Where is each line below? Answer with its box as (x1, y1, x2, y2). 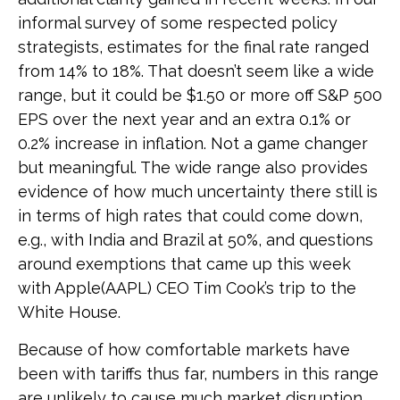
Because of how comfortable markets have (18, 339, 350, 359)
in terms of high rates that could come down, (18, 205, 362, 225)
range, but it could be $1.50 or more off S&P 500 (18, 85, 382, 104)
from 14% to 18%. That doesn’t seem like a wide (18, 61, 374, 80)
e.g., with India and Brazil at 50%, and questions (18, 229, 373, 249)
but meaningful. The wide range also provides (18, 157, 368, 177)
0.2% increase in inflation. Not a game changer (18, 133, 368, 153)
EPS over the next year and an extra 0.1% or (18, 109, 351, 129)
